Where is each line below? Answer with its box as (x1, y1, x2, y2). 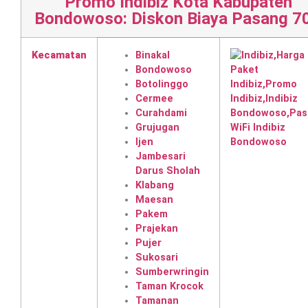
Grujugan (135, 122, 179, 133)
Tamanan (135, 295, 179, 307)
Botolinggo (135, 78, 188, 90)
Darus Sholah (135, 165, 200, 177)
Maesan (135, 194, 173, 206)
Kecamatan (32, 49, 87, 61)
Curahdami (135, 107, 187, 119)
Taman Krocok (135, 280, 203, 292)
